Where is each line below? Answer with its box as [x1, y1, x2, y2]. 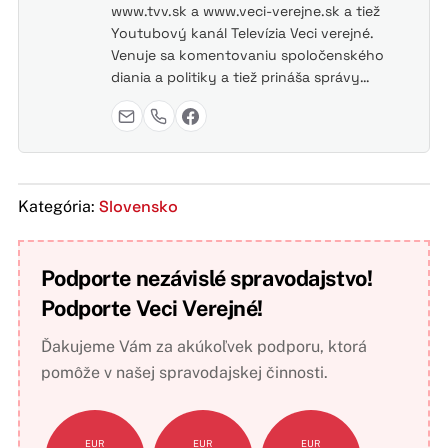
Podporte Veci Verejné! [40, 294, 264, 321]
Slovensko [98, 195, 178, 217]
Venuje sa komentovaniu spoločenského [110, 46, 384, 65]
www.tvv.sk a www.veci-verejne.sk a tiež [110, 2, 380, 21]
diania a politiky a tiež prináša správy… [110, 68, 370, 87]
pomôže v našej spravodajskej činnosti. [40, 362, 328, 382]
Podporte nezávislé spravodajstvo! [40, 264, 373, 291]
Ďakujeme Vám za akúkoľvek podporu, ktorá [40, 336, 367, 356]
